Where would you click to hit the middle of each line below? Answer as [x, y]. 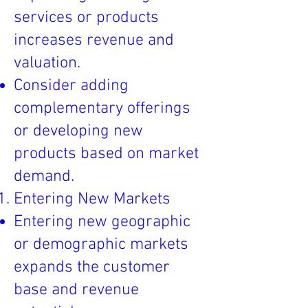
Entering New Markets [92, 199]
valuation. [47, 63]
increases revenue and [94, 41]
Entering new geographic [102, 222]
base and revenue [76, 290]
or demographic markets [101, 245]
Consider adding [71, 86]
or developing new [78, 131]
